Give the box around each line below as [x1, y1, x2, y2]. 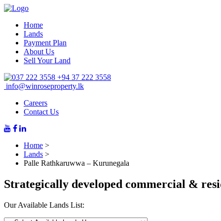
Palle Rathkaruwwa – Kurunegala [24, 159, 129, 167]
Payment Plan [24, 38, 67, 47]
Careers [24, 99, 47, 107]
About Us [24, 47, 54, 56]
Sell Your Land [24, 56, 71, 65]
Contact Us [24, 108, 59, 116]
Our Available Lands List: [4, 200, 84, 209]
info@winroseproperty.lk [4, 82, 84, 90]
